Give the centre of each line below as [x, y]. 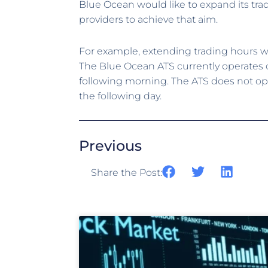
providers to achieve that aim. [148, 19]
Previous [110, 145]
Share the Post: [127, 172]
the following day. [120, 96]
